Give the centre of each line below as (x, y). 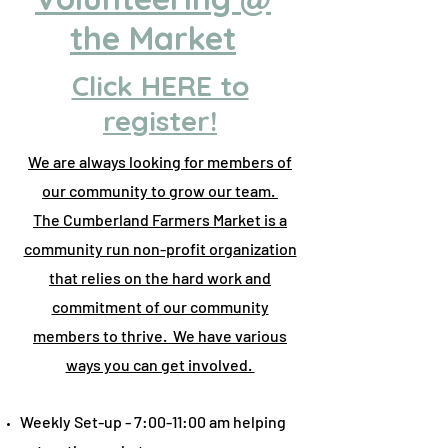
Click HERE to (160, 85)
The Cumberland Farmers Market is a (160, 219)
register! (160, 120)
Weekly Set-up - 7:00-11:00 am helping (153, 421)
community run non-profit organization (160, 248)
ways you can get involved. (160, 364)
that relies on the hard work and (160, 277)
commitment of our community (160, 306)
